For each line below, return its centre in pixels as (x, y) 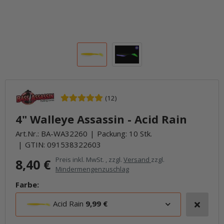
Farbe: (27, 184)
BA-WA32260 (64, 133)
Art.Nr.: (28, 133)
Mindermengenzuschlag (92, 169)
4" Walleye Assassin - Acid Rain (101, 119)
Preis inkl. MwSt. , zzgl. (89, 159)
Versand (137, 159)
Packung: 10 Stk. (124, 133)
